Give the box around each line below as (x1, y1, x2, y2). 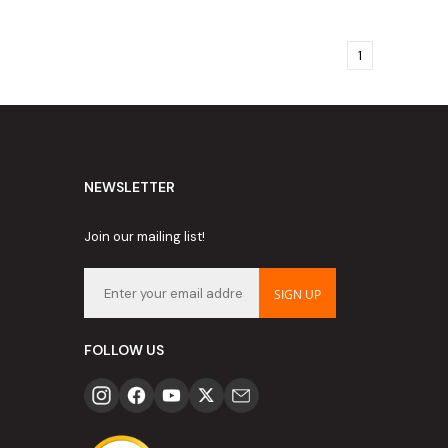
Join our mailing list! (83, 228, 205, 246)
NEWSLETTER (83, 178, 175, 197)
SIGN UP (274, 286, 321, 304)
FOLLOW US (83, 341, 164, 360)
